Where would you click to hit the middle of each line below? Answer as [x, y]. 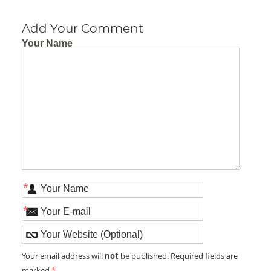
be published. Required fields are [178, 256]
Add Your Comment [83, 29]
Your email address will [64, 256]
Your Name [47, 44]
